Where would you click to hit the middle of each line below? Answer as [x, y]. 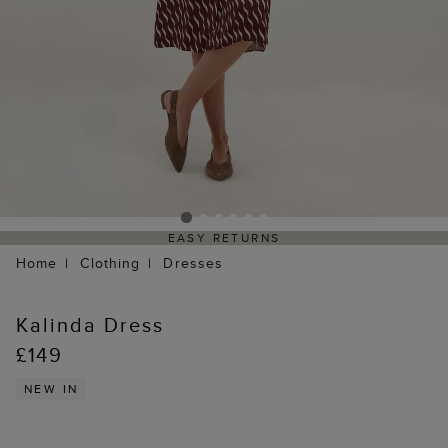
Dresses [193, 263]
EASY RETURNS [224, 238]
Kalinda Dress [90, 325]
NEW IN [51, 389]
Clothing [110, 263]
